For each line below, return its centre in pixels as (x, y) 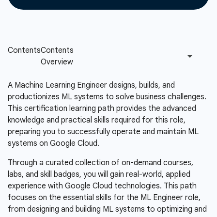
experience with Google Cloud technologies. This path (102, 186)
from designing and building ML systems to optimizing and (107, 209)
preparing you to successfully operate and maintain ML (103, 132)
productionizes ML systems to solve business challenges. (107, 97)
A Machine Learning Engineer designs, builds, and (91, 85)
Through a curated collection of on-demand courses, (101, 163)
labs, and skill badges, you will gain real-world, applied (99, 174)
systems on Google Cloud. (54, 143)
